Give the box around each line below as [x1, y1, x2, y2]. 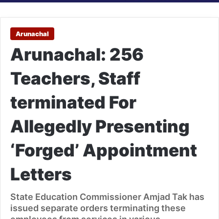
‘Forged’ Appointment [10, 140, 197, 161]
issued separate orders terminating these [10, 203, 186, 214]
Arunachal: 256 [10, 44, 144, 65]
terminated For [10, 92, 136, 113]
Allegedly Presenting [10, 116, 190, 137]
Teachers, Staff [10, 68, 140, 89]
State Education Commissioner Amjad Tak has [10, 192, 204, 202]
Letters [10, 164, 72, 185]
